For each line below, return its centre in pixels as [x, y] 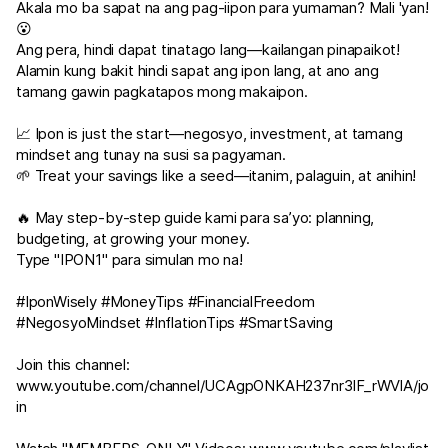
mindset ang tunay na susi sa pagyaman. [151, 154]
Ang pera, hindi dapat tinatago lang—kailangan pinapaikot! [208, 49]
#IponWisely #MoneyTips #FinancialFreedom [165, 301]
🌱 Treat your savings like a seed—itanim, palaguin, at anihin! [216, 175]
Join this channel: [73, 364]
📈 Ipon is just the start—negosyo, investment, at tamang [209, 133]
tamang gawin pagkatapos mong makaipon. [162, 91]
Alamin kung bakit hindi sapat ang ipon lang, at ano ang [197, 70]
